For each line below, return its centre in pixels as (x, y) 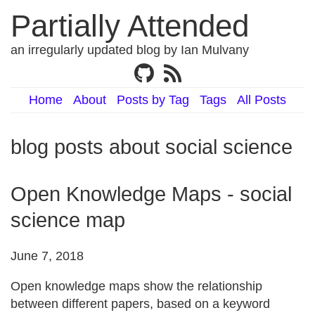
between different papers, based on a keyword (140, 304)
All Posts (262, 100)
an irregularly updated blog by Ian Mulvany (130, 50)
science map (68, 220)
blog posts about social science (152, 147)
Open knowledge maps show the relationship (136, 286)
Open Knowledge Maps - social (151, 194)
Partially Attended (130, 26)
